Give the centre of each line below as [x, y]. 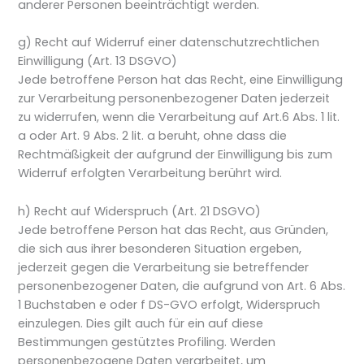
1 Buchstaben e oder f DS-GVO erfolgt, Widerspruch [169, 304]
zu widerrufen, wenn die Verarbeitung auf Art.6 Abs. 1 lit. [179, 117]
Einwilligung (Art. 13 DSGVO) [98, 61]
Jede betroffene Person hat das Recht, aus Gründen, [173, 230]
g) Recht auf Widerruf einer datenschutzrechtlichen [169, 43]
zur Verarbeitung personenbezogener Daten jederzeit [174, 99]
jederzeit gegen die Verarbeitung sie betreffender [164, 267]
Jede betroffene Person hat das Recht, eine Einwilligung [181, 80]
